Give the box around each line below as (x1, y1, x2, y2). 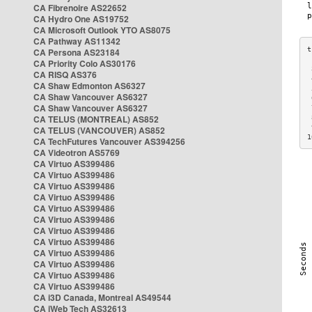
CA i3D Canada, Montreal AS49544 (33, 291, 171, 304)
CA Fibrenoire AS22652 (33, 1, 127, 14)
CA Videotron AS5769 (33, 146, 120, 159)
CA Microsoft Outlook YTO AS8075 (33, 24, 171, 36)
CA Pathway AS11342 (33, 35, 120, 47)
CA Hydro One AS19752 (33, 13, 129, 25)
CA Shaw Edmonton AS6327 (33, 79, 146, 92)
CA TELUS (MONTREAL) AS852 (33, 113, 159, 125)
